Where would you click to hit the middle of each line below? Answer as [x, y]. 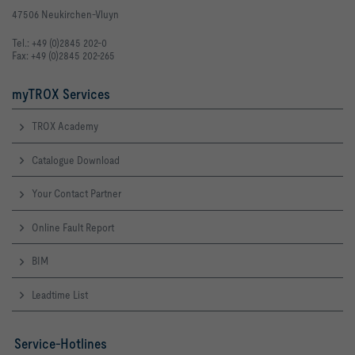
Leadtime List [60, 294]
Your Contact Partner [76, 194]
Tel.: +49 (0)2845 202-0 [59, 43]
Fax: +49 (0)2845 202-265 [63, 55]
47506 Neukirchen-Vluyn [65, 14]
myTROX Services [61, 94]
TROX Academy [65, 126]
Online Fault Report [73, 227]
